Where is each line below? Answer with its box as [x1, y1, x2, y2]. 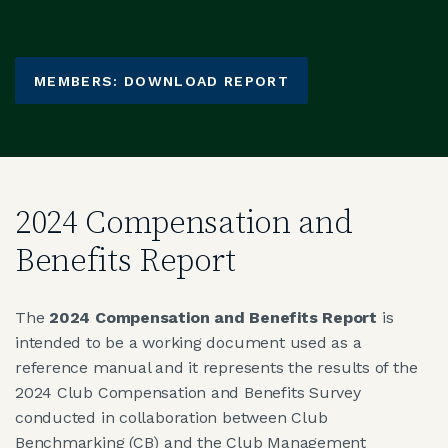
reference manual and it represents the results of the [15, 358, 418, 378]
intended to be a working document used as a [15, 333, 362, 353]
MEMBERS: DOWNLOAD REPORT [34, 72, 290, 89]
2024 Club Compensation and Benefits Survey [15, 383, 361, 403]
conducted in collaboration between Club [15, 408, 328, 428]
